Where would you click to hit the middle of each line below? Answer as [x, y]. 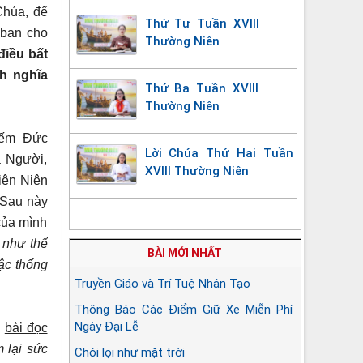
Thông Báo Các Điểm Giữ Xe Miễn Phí [183, 309]
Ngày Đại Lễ [106, 326]
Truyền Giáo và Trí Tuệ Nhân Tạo [162, 283]
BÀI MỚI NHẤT [185, 252]
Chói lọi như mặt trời [129, 352]
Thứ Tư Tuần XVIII [202, 23]
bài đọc [26, 327]
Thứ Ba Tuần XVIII [201, 88]
